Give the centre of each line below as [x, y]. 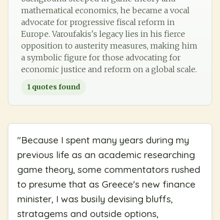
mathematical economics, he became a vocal [105, 10]
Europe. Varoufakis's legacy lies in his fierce [103, 34]
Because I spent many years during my [105, 140]
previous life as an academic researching [106, 154]
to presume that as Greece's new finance [106, 184]
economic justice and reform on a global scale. [109, 69]
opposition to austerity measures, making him [109, 45]
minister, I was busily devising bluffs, [95, 199]
